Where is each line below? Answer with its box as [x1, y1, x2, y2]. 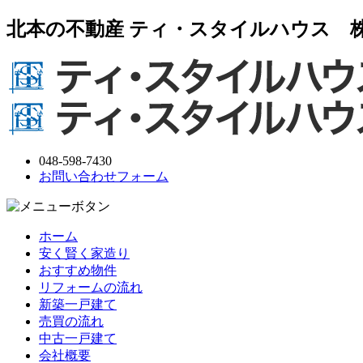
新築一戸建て [39, 297, 117, 311]
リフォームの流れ [39, 280, 143, 294]
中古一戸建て [39, 331, 117, 345]
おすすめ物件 [39, 263, 117, 277]
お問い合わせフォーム [39, 169, 169, 183]
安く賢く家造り [39, 246, 130, 260]
